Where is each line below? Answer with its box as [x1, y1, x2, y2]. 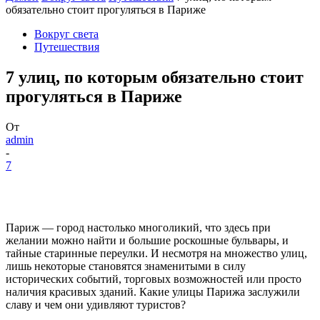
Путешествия [34, 40, 99, 53]
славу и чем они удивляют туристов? [6, 298, 186, 311]
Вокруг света [34, 27, 99, 40]
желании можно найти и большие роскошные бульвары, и [6, 234, 289, 246]
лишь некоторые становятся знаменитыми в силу [6, 259, 246, 272]
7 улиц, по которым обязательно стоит [6, 67, 304, 86]
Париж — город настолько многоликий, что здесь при [6, 221, 271, 234]
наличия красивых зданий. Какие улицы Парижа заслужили [6, 285, 300, 298]
